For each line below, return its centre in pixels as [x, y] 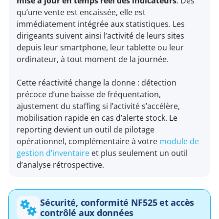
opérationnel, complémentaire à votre [88, 142]
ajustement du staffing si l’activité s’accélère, [99, 106]
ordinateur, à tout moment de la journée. [93, 59]
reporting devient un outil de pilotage [86, 130]
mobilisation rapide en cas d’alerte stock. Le [97, 118]
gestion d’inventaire [53, 153]
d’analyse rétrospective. [61, 165]
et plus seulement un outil [139, 153]
